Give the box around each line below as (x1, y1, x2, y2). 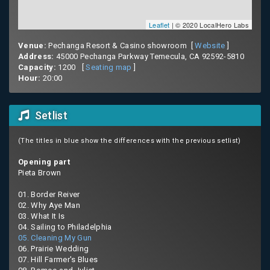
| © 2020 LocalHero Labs (169, 19, 249, 30)
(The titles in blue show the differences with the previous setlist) (18, 136, 241, 145)
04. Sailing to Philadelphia (18, 222, 112, 231)
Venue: (18, 40, 46, 50)
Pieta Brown (18, 168, 61, 177)
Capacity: (18, 62, 56, 72)
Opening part (18, 157, 70, 166)
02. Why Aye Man (18, 200, 80, 210)
